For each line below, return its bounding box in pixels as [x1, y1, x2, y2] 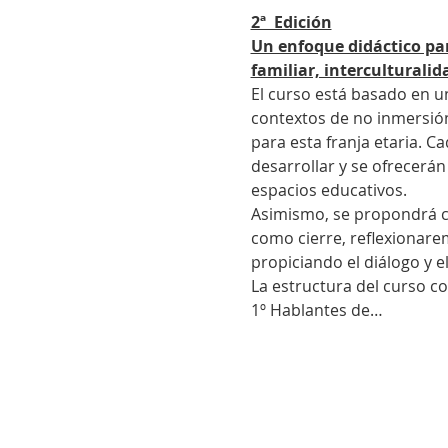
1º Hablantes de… [250, 299, 383, 322]
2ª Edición [250, 11, 332, 34]
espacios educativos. [250, 179, 407, 202]
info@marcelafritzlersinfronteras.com [211, 411, 424, 424]
